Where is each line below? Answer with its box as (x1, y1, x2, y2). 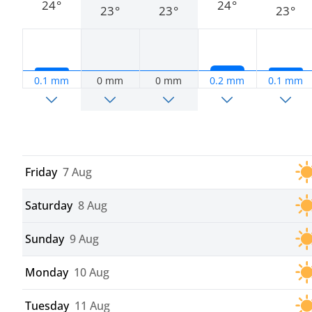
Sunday (25, 231, 64, 247)
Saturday (25, 198, 72, 214)
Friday (25, 164, 57, 180)
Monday (25, 265, 68, 281)
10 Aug (74, 265, 109, 281)
